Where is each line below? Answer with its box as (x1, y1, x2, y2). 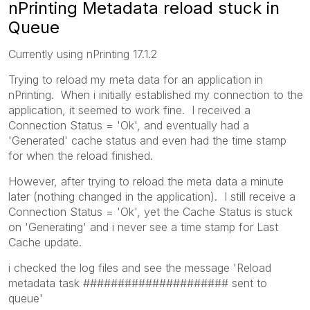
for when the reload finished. (8, 148, 156, 163)
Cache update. (8, 235, 82, 249)
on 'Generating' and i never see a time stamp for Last (8, 219, 278, 234)
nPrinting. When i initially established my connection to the (8, 87, 303, 102)
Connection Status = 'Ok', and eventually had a (8, 118, 249, 132)
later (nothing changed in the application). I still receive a (8, 189, 295, 203)
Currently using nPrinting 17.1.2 (8, 46, 157, 61)
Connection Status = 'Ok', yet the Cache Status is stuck (8, 204, 293, 219)
